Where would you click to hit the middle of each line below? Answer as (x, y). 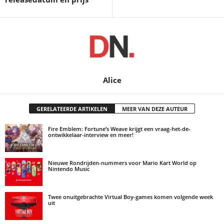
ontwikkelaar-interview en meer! (91, 134)
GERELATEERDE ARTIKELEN (72, 108)
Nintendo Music (69, 168)
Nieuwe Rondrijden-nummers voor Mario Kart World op (122, 162)
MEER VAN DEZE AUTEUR (155, 108)
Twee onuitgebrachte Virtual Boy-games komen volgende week (130, 196)
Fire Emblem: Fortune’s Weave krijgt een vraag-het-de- (119, 128)
